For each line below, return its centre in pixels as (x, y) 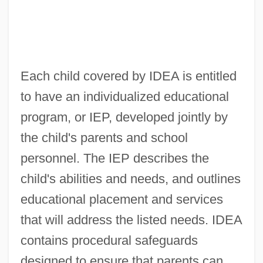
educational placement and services (122, 199)
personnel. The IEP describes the (114, 158)
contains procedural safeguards (109, 240)
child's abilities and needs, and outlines (130, 178)
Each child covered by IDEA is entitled (128, 76)
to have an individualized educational (124, 96)
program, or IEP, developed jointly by (124, 117)
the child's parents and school (104, 137)
